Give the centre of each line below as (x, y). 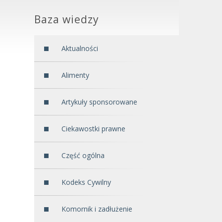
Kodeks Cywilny (86, 182)
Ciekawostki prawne (93, 129)
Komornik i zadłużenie (97, 209)
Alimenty (75, 75)
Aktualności (80, 48)
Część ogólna (83, 155)
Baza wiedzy (66, 19)
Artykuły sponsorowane (99, 102)
